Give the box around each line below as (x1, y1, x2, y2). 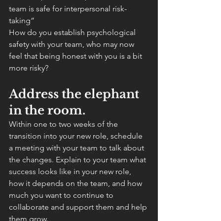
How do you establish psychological (9, 28, 138, 37)
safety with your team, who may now (9, 39, 136, 49)
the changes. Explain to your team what (9, 155, 148, 164)
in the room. (9, 103, 85, 117)
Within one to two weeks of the (9, 119, 120, 129)
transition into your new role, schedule (9, 131, 145, 141)
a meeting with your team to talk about (9, 143, 146, 152)
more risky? (9, 63, 48, 73)
